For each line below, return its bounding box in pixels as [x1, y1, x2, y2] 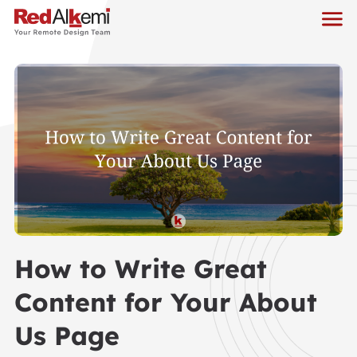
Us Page [14, 319, 120, 351]
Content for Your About [14, 285, 317, 318]
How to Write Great [14, 252, 267, 284]
